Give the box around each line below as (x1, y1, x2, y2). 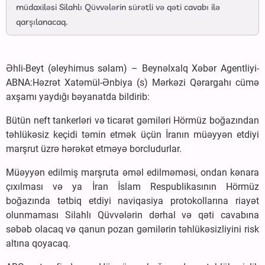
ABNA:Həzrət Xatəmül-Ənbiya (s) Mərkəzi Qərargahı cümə (6, 77, 259, 89)
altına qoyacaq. (6, 238, 70, 250)
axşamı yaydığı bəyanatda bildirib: (6, 91, 150, 103)
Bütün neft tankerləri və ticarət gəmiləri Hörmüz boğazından (6, 115, 259, 127)
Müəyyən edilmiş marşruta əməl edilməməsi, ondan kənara (6, 167, 259, 179)
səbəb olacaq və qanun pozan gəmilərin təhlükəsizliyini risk (6, 224, 259, 235)
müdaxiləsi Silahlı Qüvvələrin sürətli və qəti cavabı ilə (16, 2, 220, 14)
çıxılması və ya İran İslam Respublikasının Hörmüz (6, 181, 259, 193)
